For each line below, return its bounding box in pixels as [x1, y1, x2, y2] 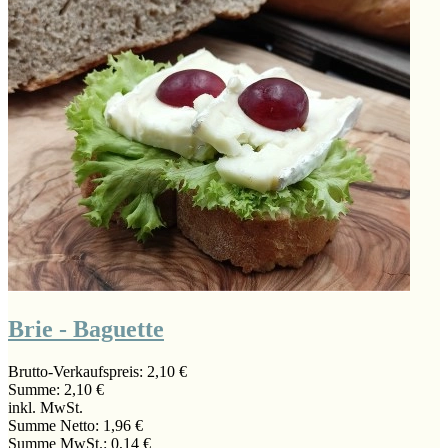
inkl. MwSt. [8, 398, 83, 416]
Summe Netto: [8, 416, 103, 434]
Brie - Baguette [8, 315, 164, 342]
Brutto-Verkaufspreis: [8, 362, 147, 380]
